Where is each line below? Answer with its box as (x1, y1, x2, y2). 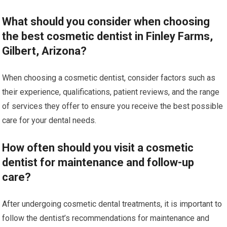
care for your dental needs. (2, 116, 97, 125)
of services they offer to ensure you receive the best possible (2, 101, 223, 111)
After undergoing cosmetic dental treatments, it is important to (2, 199, 222, 209)
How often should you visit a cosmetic (2, 141, 194, 154)
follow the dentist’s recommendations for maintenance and (2, 213, 210, 223)
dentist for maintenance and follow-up (2, 156, 195, 169)
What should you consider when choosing (2, 15, 210, 28)
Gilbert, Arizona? (2, 45, 87, 57)
